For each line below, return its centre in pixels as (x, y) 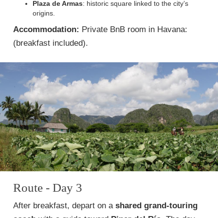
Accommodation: (46, 29)
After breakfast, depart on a (64, 206)
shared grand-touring (156, 206)
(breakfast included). (51, 43)
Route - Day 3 (48, 188)
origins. (44, 13)
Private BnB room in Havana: (133, 29)
